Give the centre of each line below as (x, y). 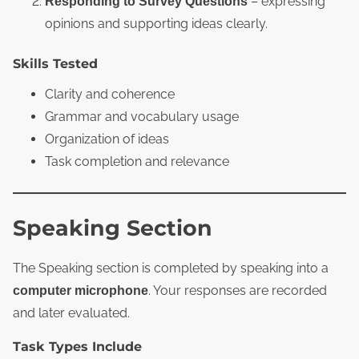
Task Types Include (77, 346)
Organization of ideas (107, 139)
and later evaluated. (71, 313)
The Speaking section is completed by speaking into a (171, 268)
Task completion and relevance (137, 162)
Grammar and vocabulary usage (142, 117)
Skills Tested (55, 64)
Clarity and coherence (110, 95)
